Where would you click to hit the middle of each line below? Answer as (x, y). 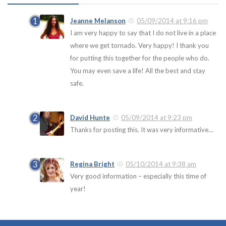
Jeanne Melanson (98, 21)
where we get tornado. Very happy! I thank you (139, 46)
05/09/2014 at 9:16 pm (172, 21)
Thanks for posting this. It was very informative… (142, 130)
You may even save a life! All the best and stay (138, 71)
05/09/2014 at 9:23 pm (157, 118)
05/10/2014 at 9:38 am (161, 164)
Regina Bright (92, 164)
